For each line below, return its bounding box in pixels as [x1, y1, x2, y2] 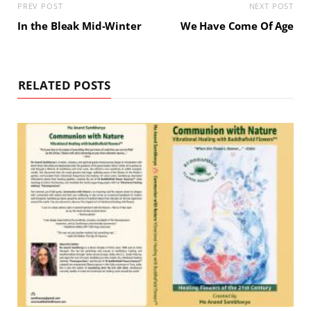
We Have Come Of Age [180, 19, 294, 33]
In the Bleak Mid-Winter [17, 19, 142, 33]
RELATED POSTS [18, 77, 110, 93]
